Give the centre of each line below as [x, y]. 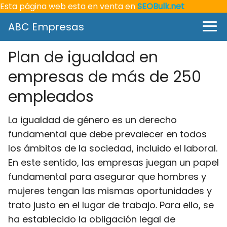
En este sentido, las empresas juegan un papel [113, 162]
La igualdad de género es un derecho [92, 120]
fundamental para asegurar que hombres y [107, 177]
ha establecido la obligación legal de [92, 219]
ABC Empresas [46, 27]
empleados [51, 97]
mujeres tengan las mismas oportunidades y [110, 191]
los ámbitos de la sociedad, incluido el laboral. [113, 148]
